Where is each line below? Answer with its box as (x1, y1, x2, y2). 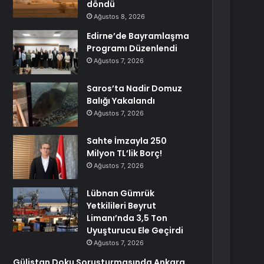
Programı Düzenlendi (87, 42, 178, 54)
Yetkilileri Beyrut (87, 200, 157, 212)
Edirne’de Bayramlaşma (87, 30, 190, 42)
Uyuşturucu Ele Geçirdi (87, 225, 184, 236)
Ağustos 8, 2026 (94, 12, 146, 21)
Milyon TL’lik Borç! (87, 147, 163, 159)
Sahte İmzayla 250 (87, 135, 167, 147)
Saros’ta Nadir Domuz (87, 82, 183, 94)
